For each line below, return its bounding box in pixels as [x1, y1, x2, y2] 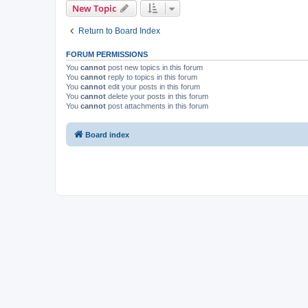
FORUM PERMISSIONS [66, 50, 148, 58]
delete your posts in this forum [106, 92, 208, 100]
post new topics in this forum [106, 63, 203, 71]
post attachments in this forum [106, 102, 208, 110]
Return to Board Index [78, 26, 160, 36]
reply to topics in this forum [106, 73, 197, 81]
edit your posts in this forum [106, 82, 200, 91]
